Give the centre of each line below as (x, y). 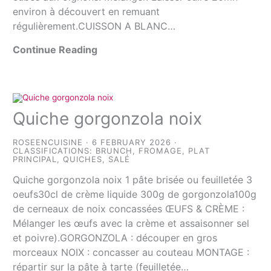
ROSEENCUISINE (48, 142)
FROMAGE (161, 151)
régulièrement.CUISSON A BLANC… (94, 26)
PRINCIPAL (35, 159)
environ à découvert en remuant (87, 12)
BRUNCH (114, 151)
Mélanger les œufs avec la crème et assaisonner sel (131, 224)
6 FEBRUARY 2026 (132, 142)
